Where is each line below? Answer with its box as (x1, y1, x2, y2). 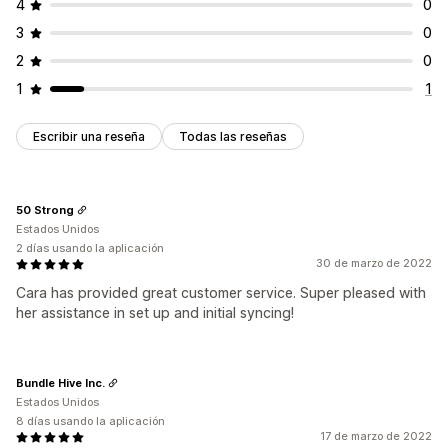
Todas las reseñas (179, 129, 287, 145)
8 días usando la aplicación (16, 414, 165, 429)
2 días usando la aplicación (16, 241, 164, 256)
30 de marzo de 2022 (316, 256, 432, 271)
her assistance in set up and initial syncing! (16, 304, 294, 322)
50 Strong (16, 202, 74, 217)
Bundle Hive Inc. (16, 375, 105, 390)
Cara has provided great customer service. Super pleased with (16, 284, 426, 302)
